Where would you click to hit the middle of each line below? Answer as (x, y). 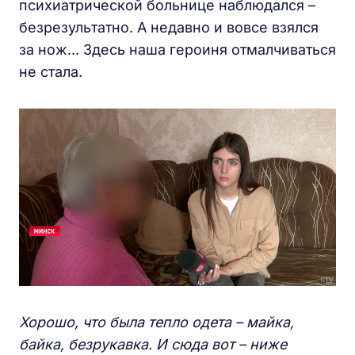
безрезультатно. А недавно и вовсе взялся (169, 27)
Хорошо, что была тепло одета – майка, (157, 323)
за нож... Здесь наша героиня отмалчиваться (177, 49)
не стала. (51, 71)
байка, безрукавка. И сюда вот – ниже (153, 345)
